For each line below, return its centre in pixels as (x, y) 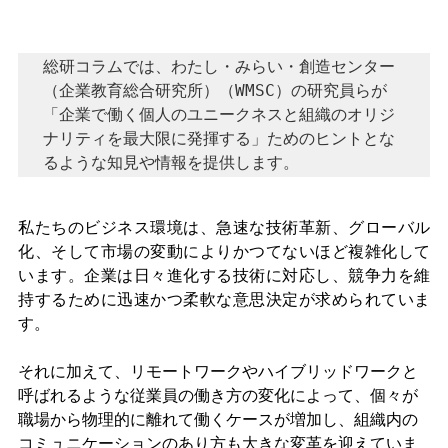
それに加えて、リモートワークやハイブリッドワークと (218, 371)
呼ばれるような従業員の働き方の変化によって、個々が (218, 395)
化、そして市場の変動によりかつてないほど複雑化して (224, 251)
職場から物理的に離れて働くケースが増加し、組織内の (218, 419)
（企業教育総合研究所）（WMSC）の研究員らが (215, 90)
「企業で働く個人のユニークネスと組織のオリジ (219, 114)
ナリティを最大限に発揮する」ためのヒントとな (219, 138)
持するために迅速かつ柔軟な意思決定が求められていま (224, 299)
